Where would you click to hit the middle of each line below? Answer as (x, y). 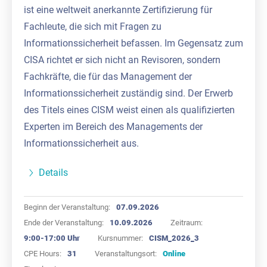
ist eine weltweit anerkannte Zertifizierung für (118, 10)
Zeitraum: (187, 222)
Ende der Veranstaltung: (64, 222)
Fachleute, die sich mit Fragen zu (93, 26)
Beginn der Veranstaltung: (67, 207)
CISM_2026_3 (174, 238)
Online (174, 253)
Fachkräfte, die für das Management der (108, 76)
